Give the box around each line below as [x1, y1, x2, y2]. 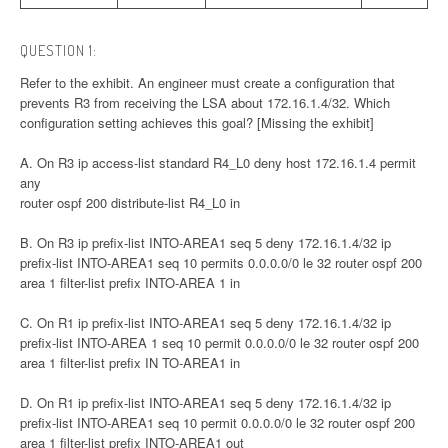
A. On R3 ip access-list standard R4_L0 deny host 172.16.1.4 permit [20, 153, 416, 173]
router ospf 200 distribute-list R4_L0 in [20, 193, 240, 213]
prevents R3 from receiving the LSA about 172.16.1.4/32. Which [20, 93, 390, 113]
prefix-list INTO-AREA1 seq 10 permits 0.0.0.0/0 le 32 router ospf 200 [20, 253, 422, 273]
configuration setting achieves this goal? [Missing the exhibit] [20, 113, 374, 133]
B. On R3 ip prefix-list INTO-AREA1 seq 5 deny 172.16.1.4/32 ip [20, 233, 391, 253]
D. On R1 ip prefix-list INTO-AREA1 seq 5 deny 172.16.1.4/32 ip [20, 393, 391, 413]
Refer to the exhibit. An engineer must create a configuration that [20, 73, 395, 93]
